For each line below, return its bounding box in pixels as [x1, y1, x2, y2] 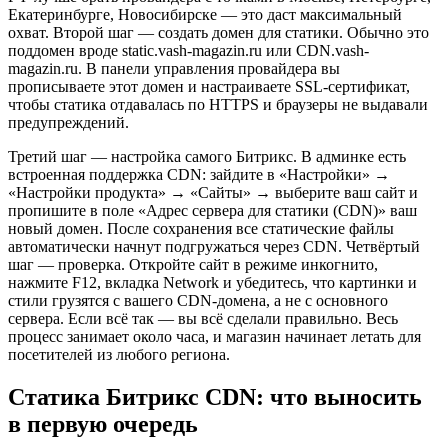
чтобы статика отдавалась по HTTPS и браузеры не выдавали [8, 96, 428, 114]
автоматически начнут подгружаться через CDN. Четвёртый [8, 238, 420, 256]
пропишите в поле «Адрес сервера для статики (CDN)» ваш [8, 202, 417, 220]
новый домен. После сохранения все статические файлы [8, 220, 394, 238]
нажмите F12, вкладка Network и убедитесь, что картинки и [8, 274, 417, 292]
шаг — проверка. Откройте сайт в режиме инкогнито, [8, 256, 378, 274]
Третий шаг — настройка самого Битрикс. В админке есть [8, 148, 406, 166]
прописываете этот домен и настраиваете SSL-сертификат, [8, 78, 410, 96]
